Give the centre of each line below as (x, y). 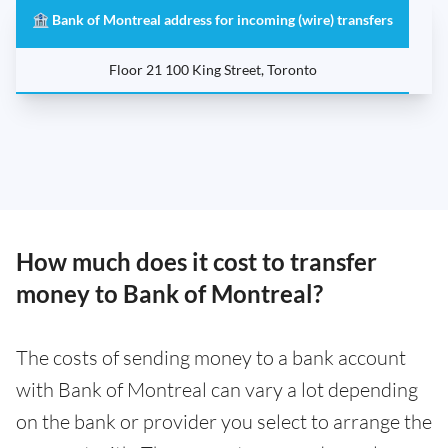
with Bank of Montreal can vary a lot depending (217, 389)
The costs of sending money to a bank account (211, 357)
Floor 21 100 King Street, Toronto (212, 69)
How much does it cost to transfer (196, 261)
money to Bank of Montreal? (169, 293)
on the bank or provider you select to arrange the (224, 421)
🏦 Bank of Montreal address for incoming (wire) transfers (212, 19)
